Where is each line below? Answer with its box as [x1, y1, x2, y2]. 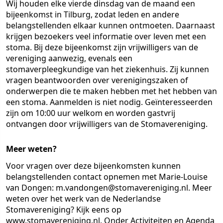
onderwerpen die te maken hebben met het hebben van [6, 86, 217, 97]
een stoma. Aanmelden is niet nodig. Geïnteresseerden [6, 97, 213, 108]
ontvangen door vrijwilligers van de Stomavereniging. [6, 118, 208, 129]
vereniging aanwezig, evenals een [6, 53, 132, 64]
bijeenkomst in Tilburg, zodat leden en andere [6, 9, 179, 20]
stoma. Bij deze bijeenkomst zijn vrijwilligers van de [6, 42, 198, 53]
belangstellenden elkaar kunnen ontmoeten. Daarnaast [6, 20, 215, 31]
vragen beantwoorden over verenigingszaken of [6, 75, 188, 86]
